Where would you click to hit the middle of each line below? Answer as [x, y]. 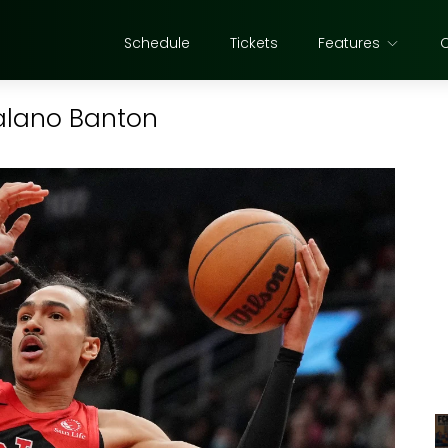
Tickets [254, 43]
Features [349, 43]
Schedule [157, 43]
